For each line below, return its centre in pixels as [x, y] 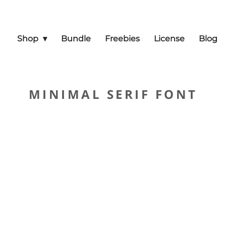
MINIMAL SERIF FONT [113, 94]
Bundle [76, 39]
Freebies [122, 39]
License [169, 39]
